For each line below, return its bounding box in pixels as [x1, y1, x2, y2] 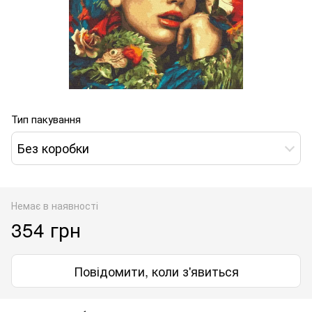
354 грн [11, 214, 81, 243]
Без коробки [17, 139, 89, 157]
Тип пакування [11, 111, 81, 126]
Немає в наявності [11, 198, 98, 212]
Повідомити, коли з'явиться [73, 261, 239, 280]
